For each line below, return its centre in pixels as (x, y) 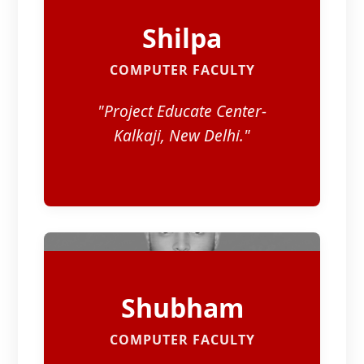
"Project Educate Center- (182, 111)
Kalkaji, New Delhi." (182, 136)
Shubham (182, 308)
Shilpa (182, 38)
